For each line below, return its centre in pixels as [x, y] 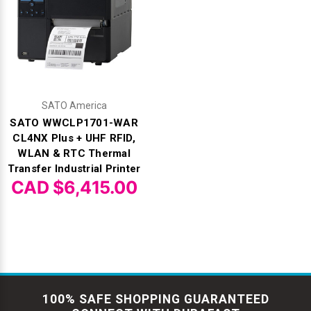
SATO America [74, 105]
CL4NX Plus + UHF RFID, [74, 138]
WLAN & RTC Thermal [74, 153]
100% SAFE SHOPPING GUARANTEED [155, 299]
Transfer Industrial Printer [74, 168]
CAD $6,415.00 [74, 187]
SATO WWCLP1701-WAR [74, 123]
